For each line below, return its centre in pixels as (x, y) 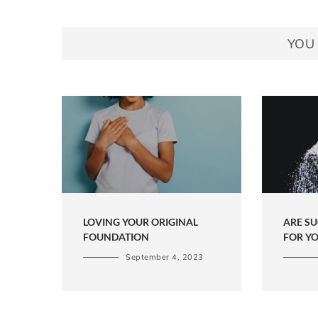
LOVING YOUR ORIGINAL (141, 222)
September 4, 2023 (165, 257)
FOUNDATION (116, 237)
